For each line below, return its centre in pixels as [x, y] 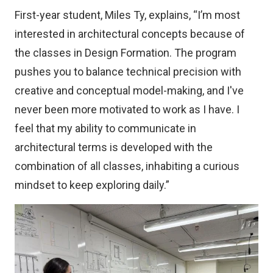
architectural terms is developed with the [114, 147]
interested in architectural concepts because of [130, 34]
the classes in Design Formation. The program [126, 52]
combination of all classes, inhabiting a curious [127, 166]
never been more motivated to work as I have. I [127, 109]
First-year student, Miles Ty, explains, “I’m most [127, 15]
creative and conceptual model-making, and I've [129, 90]
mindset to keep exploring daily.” [92, 185]
